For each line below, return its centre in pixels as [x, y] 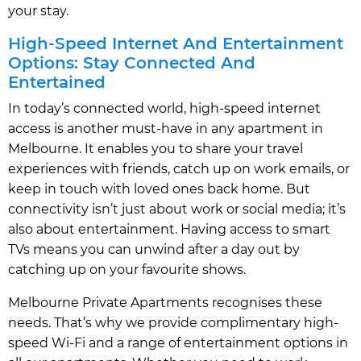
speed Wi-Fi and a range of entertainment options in [178, 342]
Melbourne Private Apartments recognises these [165, 302]
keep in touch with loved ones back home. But [159, 189]
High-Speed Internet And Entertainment [176, 43]
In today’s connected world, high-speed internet [164, 108]
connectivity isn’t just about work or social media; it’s [177, 209]
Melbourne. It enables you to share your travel [156, 148]
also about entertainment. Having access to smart [169, 229]
